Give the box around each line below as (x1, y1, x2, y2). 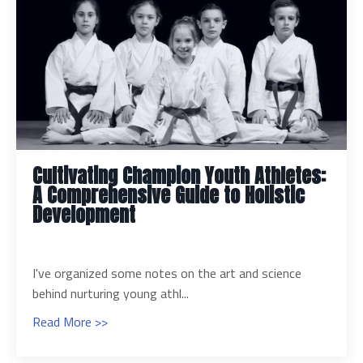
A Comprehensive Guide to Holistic (32, 181, 305, 211)
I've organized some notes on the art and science (32, 263, 301, 284)
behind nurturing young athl (32, 284, 181, 304)
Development (32, 200, 135, 230)
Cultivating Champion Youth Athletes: (32, 161, 326, 191)
